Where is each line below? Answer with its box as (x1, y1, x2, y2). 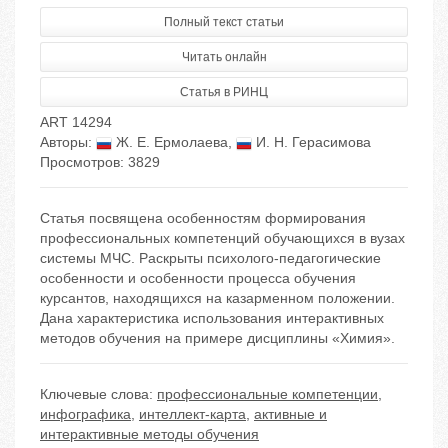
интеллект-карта (139, 406, 246, 423)
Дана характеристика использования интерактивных (40, 310, 384, 327)
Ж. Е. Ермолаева (112, 134, 228, 151)
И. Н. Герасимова (252, 134, 371, 151)
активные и (254, 406, 327, 423)
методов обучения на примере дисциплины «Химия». (40, 330, 395, 347)
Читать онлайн (181, 50, 267, 65)
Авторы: (40, 134, 96, 151)
